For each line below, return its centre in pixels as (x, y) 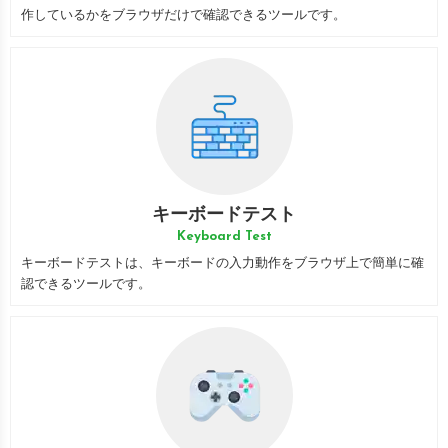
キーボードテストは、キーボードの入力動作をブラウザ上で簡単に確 (222, 263)
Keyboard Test (224, 236)
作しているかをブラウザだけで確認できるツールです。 (183, 15)
